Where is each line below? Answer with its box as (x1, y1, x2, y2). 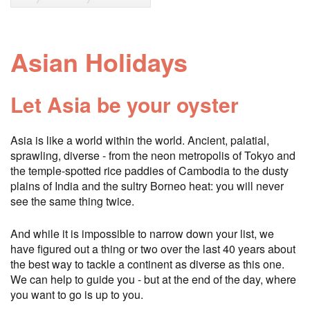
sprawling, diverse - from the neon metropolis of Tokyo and (10, 147, 295, 163)
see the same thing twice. (10, 192, 134, 209)
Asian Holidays (10, 43, 188, 80)
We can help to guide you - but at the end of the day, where (10, 271, 296, 287)
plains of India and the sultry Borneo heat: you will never (10, 177, 284, 194)
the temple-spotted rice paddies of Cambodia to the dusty (10, 162, 289, 179)
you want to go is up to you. (10, 286, 143, 302)
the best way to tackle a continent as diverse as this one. (10, 255, 284, 272)
